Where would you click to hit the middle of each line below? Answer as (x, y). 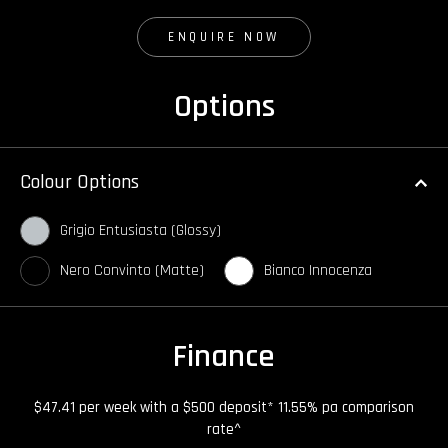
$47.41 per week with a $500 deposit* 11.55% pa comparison (224, 408)
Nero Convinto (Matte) (132, 271)
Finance (224, 357)
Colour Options (79, 182)
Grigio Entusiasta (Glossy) (140, 231)
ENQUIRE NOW (223, 37)
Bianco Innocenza (318, 271)
